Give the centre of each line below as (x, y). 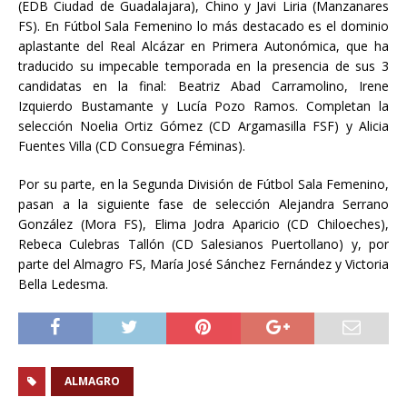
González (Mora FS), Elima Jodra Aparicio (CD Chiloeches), (203, 223)
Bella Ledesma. (63, 283)
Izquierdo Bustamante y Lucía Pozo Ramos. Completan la (203, 105)
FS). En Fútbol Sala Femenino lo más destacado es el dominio (203, 25)
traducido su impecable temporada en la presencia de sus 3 (203, 65)
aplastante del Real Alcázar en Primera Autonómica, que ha (203, 45)
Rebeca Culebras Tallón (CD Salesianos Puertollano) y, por (203, 243)
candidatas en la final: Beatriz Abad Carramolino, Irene (203, 85)
